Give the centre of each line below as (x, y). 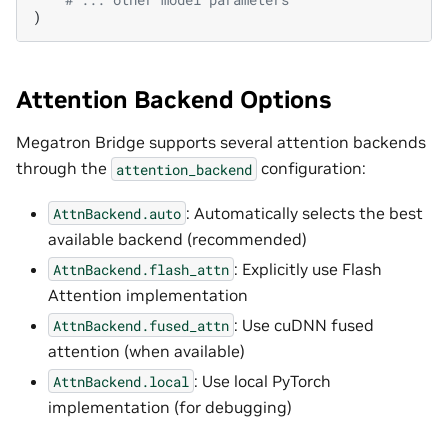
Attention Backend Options (173, 99)
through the (63, 168)
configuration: (311, 168)
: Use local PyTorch (262, 380)
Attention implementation (148, 294)
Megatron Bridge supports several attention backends (221, 142)
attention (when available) (146, 350)
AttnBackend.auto (117, 213)
